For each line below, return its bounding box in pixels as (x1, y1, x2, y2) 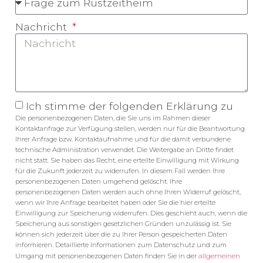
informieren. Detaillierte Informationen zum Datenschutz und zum (15, 241, 227, 249)
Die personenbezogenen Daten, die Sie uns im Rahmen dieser (15, 114, 210, 122)
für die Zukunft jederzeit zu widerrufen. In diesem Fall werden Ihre (15, 167, 225, 175)
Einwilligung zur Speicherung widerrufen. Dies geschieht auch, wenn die (15, 209, 247, 217)
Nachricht (15, 21, 70, 33)
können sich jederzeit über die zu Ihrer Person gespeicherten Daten (15, 230, 227, 238)
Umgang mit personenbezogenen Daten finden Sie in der (15, 252, 198, 260)
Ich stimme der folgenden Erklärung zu (26, 100, 233, 112)
